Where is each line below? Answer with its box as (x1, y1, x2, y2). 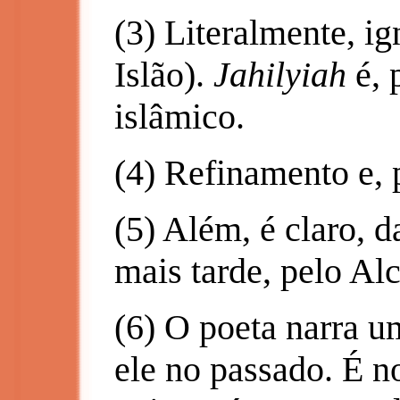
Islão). (114, 54, 213, 95)
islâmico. (114, 96, 245, 137)
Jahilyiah (213, 54, 346, 95)
